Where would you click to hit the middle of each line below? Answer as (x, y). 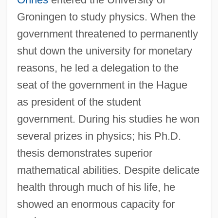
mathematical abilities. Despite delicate (108, 170)
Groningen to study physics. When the (106, 17)
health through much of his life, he (96, 187)
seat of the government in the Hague (102, 85)
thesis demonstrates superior (84, 153)
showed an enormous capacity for (96, 204)
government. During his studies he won (108, 119)
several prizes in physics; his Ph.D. (99, 136)
